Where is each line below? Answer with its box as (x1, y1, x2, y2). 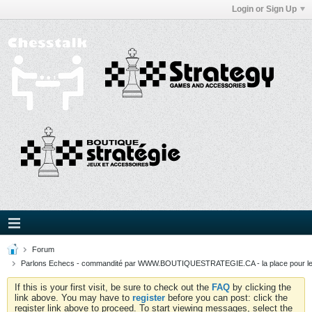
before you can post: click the (165, 292, 288, 303)
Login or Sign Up (232, 4, 297, 14)
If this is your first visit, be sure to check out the (15, 282, 212, 292)
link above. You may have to (15, 292, 132, 303)
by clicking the (230, 282, 291, 292)
